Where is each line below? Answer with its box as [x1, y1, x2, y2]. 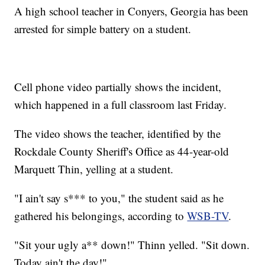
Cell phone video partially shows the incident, [14, 79, 222, 94]
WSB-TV [187, 208, 229, 223]
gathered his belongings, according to [14, 208, 188, 223]
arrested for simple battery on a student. [14, 21, 192, 36]
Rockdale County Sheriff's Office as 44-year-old [14, 143, 230, 159]
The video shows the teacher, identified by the [14, 125, 221, 141]
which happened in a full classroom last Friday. [14, 96, 227, 112]
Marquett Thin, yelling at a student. [14, 161, 174, 176]
